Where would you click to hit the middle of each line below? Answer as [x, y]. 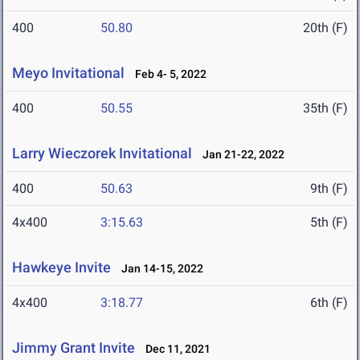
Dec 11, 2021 [174, 349]
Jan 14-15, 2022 [159, 269]
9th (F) [329, 189]
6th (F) [329, 303]
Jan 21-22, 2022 [240, 155]
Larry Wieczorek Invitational [102, 153]
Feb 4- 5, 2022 [167, 74]
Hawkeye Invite [63, 268]
